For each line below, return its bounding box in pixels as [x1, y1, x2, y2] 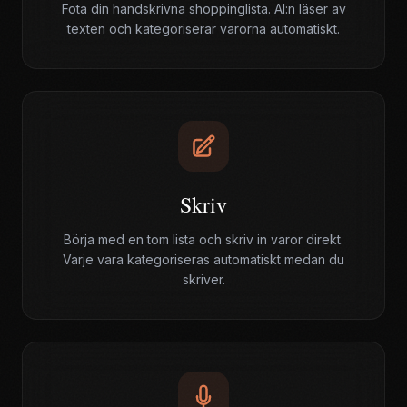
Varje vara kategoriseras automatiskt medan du [63, 252, 344, 267]
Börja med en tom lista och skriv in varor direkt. [64, 232, 343, 247]
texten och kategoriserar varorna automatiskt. [67, 21, 340, 36]
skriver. [182, 272, 225, 287]
